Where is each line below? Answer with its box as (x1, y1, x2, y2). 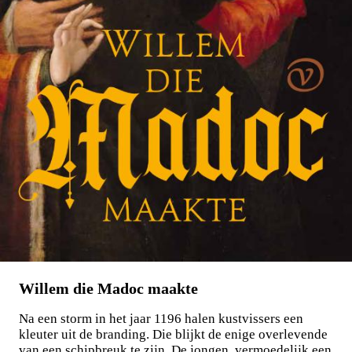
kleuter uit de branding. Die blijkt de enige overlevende (19, 326, 328, 342)
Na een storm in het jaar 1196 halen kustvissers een (19, 310, 303, 326)
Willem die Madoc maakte (19, 279, 198, 297)
